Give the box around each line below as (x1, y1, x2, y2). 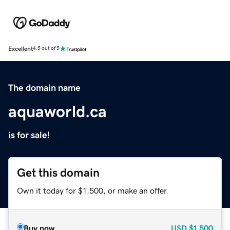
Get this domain (17, 166, 100, 179)
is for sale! (8, 130, 50, 140)
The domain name (8, 83, 81, 92)
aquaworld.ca (8, 103, 107, 120)
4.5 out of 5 (33, 46, 60, 51)
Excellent (8, 45, 33, 52)
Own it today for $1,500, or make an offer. (17, 186, 168, 195)
